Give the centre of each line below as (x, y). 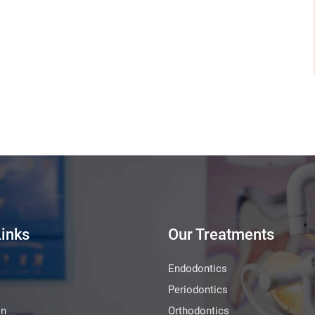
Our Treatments (221, 235)
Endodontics (198, 269)
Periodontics (198, 290)
